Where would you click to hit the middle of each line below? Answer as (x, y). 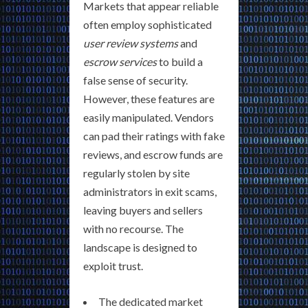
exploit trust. (113, 266)
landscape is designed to (140, 247)
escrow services (120, 62)
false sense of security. (135, 80)
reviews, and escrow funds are (153, 155)
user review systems (131, 43)
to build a (180, 62)
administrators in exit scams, (150, 192)
